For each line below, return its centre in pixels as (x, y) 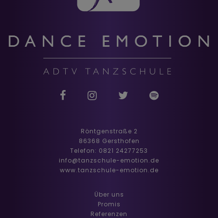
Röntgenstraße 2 (109, 131)
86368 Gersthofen (109, 141)
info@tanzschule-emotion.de (109, 161)
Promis (109, 204)
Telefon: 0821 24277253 (109, 151)
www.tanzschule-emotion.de (109, 170)
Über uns (109, 195)
